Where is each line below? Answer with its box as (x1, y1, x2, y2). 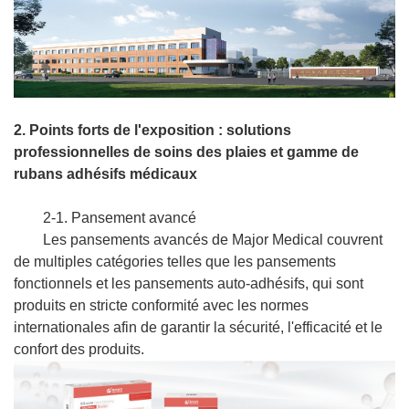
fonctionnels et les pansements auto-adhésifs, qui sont (14, 276, 363, 292)
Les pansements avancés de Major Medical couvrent (43, 232, 383, 248)
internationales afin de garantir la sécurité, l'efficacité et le (14, 320, 383, 336)
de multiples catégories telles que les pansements (14, 254, 336, 270)
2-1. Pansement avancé (43, 210, 196, 226)
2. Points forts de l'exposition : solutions (14, 122, 291, 139)
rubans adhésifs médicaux (14, 166, 197, 183)
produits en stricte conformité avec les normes (14, 298, 309, 314)
